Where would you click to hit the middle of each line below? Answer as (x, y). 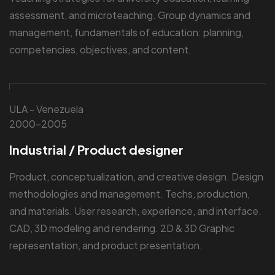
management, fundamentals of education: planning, (126, 33)
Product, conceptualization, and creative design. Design (136, 177)
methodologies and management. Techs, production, (130, 194)
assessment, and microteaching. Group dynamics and (130, 15)
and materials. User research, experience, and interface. (135, 211)
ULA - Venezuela (46, 109)
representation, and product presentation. (106, 246)
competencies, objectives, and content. (100, 50)
